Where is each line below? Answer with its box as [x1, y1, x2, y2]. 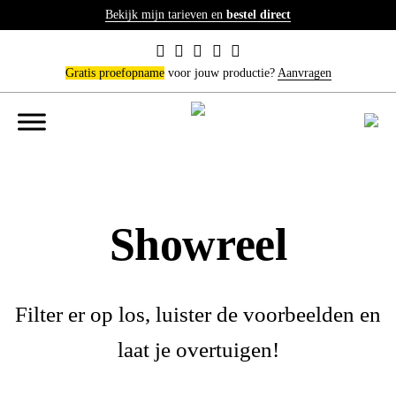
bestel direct [226, 8, 291, 21]
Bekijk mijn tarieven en [105, 8, 226, 21]
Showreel [109, 219, 287, 270]
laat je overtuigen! [117, 338, 279, 362]
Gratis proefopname [65, 66, 164, 80]
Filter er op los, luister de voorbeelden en [15, 302, 381, 326]
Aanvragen [277, 66, 331, 80]
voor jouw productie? [164, 66, 278, 80]
